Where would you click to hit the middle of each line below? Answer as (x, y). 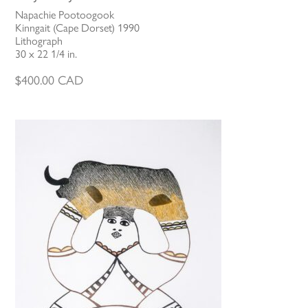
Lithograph (39, 41)
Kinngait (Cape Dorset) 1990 (78, 27)
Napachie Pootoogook (65, 14)
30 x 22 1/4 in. (46, 54)
